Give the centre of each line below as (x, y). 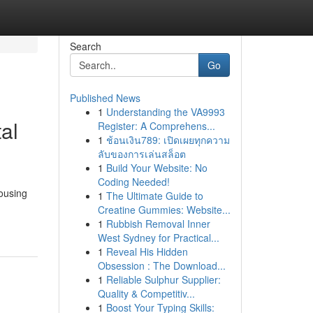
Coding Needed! (133, 182)
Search (85, 46)
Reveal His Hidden (147, 252)
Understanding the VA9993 (165, 112)
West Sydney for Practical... (158, 238)
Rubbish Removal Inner (158, 224)
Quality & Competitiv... (146, 293)
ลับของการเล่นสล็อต (141, 154)
